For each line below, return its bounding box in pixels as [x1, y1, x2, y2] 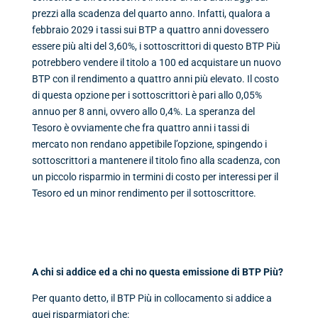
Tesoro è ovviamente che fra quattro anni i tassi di [31, 122, 249, 134]
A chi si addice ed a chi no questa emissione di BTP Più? [31, 266, 283, 278]
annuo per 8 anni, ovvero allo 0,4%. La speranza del [31, 106, 255, 118]
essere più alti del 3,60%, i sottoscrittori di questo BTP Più [31, 40, 280, 53]
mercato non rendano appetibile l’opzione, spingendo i [31, 138, 267, 150]
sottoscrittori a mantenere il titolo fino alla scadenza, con [31, 155, 280, 167]
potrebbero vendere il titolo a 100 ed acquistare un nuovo [31, 57, 281, 69]
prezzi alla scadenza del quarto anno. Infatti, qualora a [31, 8, 270, 20]
